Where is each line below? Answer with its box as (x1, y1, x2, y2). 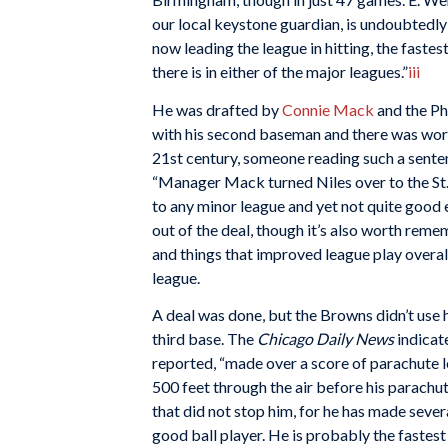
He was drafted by (152, 99, 282, 119)
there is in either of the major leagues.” (152, 61, 408, 81)
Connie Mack (282, 99, 374, 119)
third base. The (152, 329, 257, 349)
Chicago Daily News (257, 329, 394, 349)
